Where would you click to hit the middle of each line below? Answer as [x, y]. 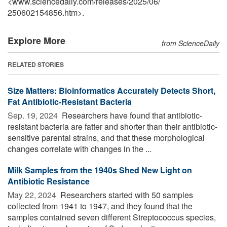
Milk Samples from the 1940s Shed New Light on [100, 170]
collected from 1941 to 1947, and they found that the [100, 206]
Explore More [36, 41]
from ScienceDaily [191, 43]
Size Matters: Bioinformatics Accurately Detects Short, [111, 91]
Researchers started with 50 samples [126, 195]
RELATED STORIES [36, 65]
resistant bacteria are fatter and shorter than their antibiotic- [112, 127]
